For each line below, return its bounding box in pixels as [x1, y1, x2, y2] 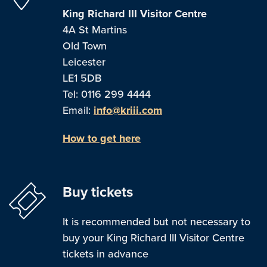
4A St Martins [63, 23, 127, 36]
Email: [63, 104, 94, 117]
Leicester [63, 55, 105, 69]
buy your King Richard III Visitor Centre [63, 231, 244, 244]
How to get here [63, 132, 141, 145]
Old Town [63, 39, 107, 52]
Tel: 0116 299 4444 [63, 88, 154, 101]
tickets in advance [63, 247, 148, 260]
